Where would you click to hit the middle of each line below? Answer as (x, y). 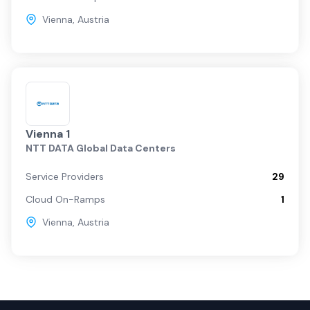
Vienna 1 (48, 134)
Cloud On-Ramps (65, 200)
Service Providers (65, 177)
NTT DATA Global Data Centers (101, 148)
